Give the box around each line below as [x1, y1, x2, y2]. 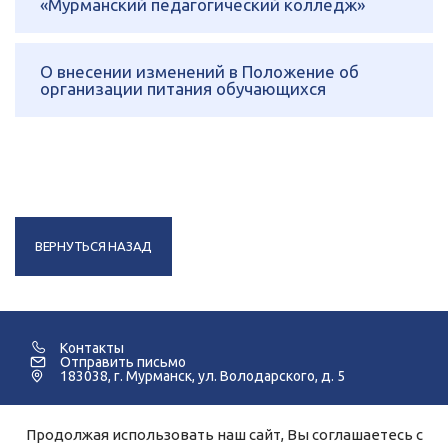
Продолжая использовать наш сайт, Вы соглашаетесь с [25, 426, 423, 443]
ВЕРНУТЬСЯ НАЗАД [35, 238, 153, 253]
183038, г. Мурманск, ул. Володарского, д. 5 [60, 368, 345, 384]
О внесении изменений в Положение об [40, 61, 359, 81]
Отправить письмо [60, 354, 186, 370]
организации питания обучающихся [40, 78, 326, 98]
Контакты [60, 340, 124, 356]
